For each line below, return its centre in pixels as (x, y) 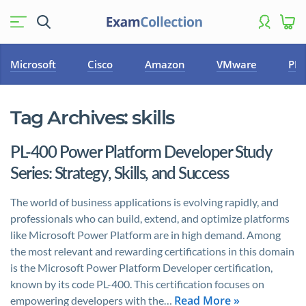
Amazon (165, 64)
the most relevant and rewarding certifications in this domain (152, 251)
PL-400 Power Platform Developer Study (141, 151)
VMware (236, 64)
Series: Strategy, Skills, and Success (120, 172)
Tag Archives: (71, 117)
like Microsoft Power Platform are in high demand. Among (145, 235)
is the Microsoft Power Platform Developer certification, (141, 267)
